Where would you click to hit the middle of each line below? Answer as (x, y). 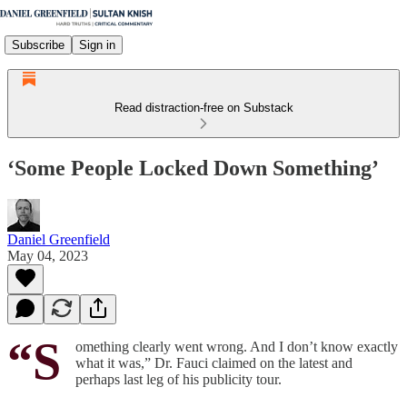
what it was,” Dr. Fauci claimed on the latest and (214, 362)
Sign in (97, 45)
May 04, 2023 (48, 255)
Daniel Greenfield (59, 239)
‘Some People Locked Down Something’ (193, 168)
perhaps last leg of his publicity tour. (179, 379)
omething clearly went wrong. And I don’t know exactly (237, 346)
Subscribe (38, 45)
